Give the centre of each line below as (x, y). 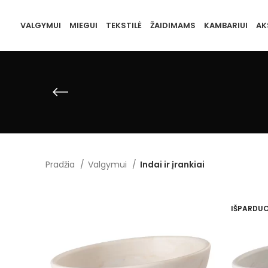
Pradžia (61, 164)
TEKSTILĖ (124, 25)
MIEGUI (83, 25)
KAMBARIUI (226, 25)
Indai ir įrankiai (172, 164)
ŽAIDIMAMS (173, 25)
